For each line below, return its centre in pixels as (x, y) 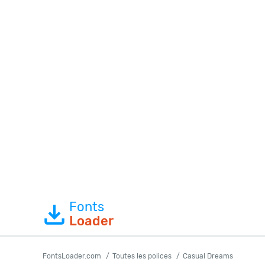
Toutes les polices (142, 256)
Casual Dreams (208, 256)
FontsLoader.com (72, 256)
